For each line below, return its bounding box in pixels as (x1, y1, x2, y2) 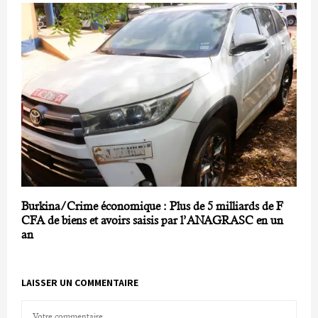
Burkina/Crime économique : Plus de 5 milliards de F (21, 199, 283, 213)
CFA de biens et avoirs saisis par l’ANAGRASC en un (21, 213, 283, 227)
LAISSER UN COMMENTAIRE (21, 275, 138, 289)
